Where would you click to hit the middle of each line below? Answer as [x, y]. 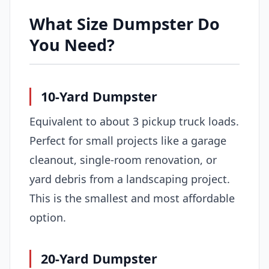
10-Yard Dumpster [99, 96]
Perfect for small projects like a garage [128, 141]
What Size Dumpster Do [125, 24]
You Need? [72, 45]
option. [48, 218]
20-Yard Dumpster [99, 259]
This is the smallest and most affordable [132, 198]
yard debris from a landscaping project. [130, 179]
